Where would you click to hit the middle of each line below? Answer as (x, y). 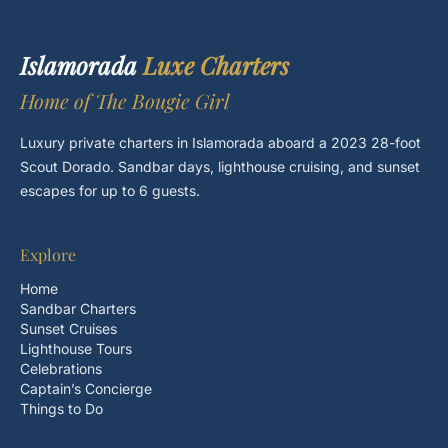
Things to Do (61, 408)
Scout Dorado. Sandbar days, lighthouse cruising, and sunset (220, 166)
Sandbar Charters (78, 308)
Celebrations (61, 368)
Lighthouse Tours (76, 348)
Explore (48, 254)
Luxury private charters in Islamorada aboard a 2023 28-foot (220, 142)
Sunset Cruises (68, 328)
